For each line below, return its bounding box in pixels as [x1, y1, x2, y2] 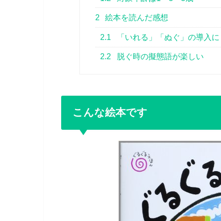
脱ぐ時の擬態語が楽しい [115, 52, 204, 61]
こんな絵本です [72, 107, 147, 118]
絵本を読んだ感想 [103, 13, 169, 22]
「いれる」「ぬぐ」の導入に [115, 33, 220, 41]
